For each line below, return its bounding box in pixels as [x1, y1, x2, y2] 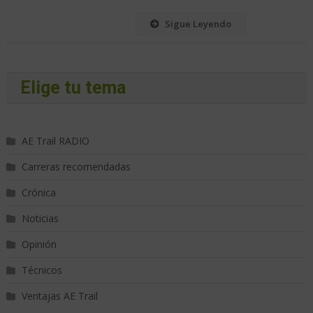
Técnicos [21, 263, 62, 277]
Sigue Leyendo [164, 17, 231, 31]
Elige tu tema [20, 78, 126, 99]
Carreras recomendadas [21, 160, 131, 174]
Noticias [21, 212, 59, 226]
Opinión [21, 238, 57, 252]
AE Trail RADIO [21, 134, 89, 148]
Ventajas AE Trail [21, 289, 98, 303]
